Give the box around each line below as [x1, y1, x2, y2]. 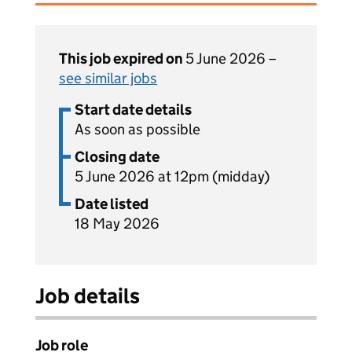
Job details [35, 283, 140, 309]
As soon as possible [75, 120, 200, 138]
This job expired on [59, 49, 185, 68]
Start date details [75, 101, 192, 119]
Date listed [75, 195, 148, 213]
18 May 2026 [75, 214, 159, 233]
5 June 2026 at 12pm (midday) [75, 167, 269, 185]
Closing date [75, 148, 159, 166]
